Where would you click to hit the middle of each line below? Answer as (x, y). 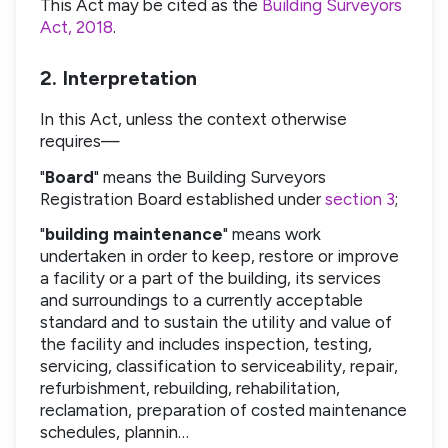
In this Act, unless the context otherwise (193, 119)
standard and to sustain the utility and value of (216, 322)
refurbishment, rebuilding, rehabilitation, (190, 388)
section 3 (360, 198)
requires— (80, 141)
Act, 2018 (76, 26)
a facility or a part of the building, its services (210, 278)
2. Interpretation (118, 78)
